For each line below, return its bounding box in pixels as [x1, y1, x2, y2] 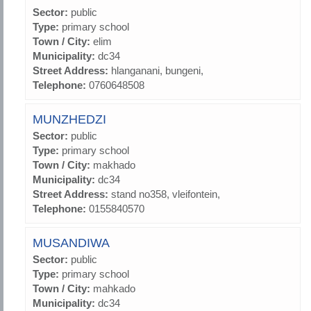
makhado [93, 159, 135, 171]
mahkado [93, 283, 135, 295]
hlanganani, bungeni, [111, 65, 203, 77]
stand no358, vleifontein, [111, 188, 220, 201]
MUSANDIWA [33, 236, 110, 251]
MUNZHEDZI [33, 112, 106, 127]
